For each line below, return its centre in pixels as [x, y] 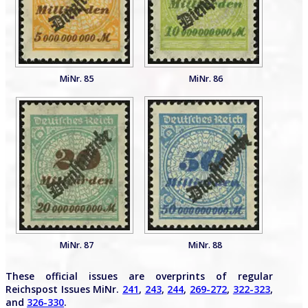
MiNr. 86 [205, 79]
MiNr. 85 [76, 79]
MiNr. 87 [76, 245]
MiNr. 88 [205, 245]
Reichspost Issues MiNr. [64, 289]
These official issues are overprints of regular [139, 276]
